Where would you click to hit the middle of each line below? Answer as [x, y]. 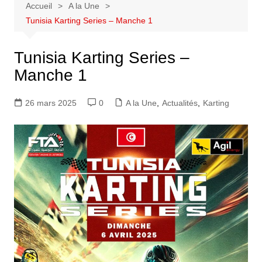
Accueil [39, 6]
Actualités [180, 103]
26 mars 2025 [51, 103]
